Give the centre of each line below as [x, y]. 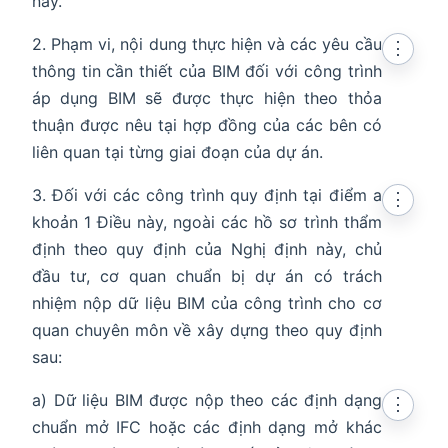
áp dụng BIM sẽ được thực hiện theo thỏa [207, 98]
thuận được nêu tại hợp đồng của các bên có [207, 125]
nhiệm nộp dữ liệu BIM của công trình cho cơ [207, 303]
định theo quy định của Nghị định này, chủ [207, 249]
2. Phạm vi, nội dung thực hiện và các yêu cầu [207, 44]
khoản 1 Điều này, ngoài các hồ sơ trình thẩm [207, 222]
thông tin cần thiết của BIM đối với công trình [207, 71]
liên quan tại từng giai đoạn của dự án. [177, 152]
